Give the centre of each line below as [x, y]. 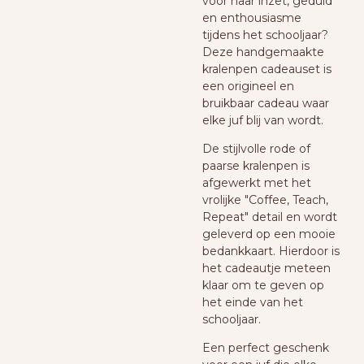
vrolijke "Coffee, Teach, [265, 199]
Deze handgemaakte [263, 52]
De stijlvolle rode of [256, 148]
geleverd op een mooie [269, 234]
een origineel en [248, 86]
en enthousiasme [252, 17]
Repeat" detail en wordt [270, 217]
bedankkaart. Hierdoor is [271, 251]
